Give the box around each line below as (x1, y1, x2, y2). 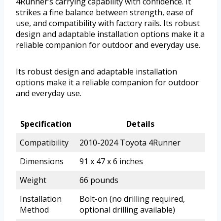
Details (126, 118, 154, 130)
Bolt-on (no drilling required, (79, 193, 185, 205)
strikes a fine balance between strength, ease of (16, 7, 193, 18)
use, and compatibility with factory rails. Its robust (16, 18, 200, 29)
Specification (20, 118, 72, 130)
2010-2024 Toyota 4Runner (79, 137, 181, 148)
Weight (20, 175, 46, 186)
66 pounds (79, 175, 118, 186)
